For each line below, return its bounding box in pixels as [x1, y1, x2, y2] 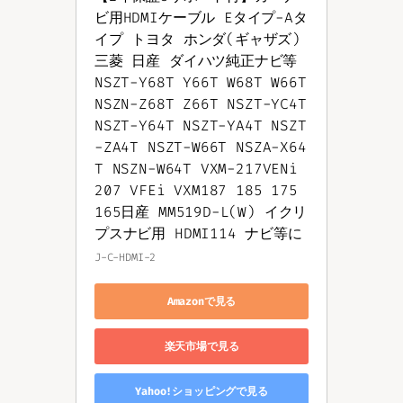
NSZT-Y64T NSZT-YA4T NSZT [94, 116, 307, 136]
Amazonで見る [166, 293, 237, 309]
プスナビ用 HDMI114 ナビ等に [94, 224, 302, 244]
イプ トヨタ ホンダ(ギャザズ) [94, 30, 301, 49]
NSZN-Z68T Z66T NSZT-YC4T [94, 94, 307, 114]
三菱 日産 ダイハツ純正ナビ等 [94, 51, 298, 71]
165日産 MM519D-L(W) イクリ [94, 202, 308, 222]
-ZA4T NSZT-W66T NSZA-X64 [94, 138, 307, 157]
